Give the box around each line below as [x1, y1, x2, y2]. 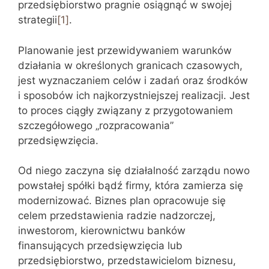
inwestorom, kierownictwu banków [18, 225, 186, 237]
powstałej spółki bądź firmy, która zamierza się [18, 180, 243, 192]
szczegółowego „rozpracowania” [18, 119, 174, 131]
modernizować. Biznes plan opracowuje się [18, 195, 226, 207]
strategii [18, 14, 57, 26]
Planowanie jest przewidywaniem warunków [18, 44, 232, 56]
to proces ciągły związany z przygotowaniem [18, 104, 233, 116]
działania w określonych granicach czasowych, [18, 59, 243, 71]
